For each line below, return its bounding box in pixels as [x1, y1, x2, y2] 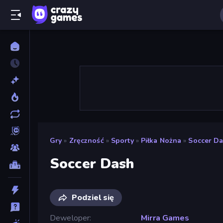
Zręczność [69, 136, 104, 145]
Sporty [111, 136, 134, 145]
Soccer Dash [50, 154, 134, 173]
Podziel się [72, 192, 114, 203]
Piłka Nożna [140, 136, 182, 145]
